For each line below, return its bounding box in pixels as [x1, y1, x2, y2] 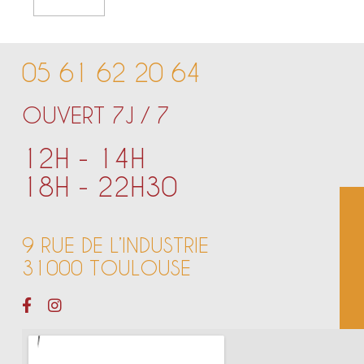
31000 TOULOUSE [21, 257, 191, 279]
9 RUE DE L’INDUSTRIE [21, 234, 209, 257]
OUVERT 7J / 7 [21, 102, 170, 128]
